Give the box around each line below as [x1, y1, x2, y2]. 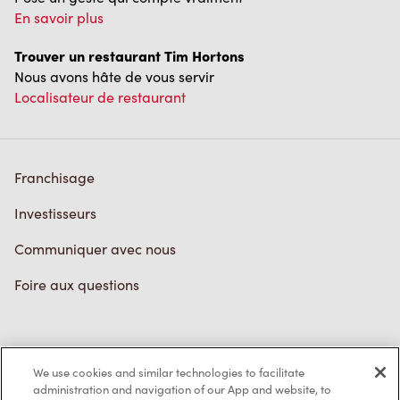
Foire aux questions [14, 275, 139, 295]
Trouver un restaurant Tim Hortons [14, 46, 245, 66]
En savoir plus [14, 8, 104, 28]
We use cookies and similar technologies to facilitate [33, 364, 305, 380]
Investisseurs [14, 204, 96, 223]
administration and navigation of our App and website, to [33, 381, 332, 397]
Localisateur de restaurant [14, 87, 186, 107]
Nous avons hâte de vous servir [14, 67, 214, 87]
